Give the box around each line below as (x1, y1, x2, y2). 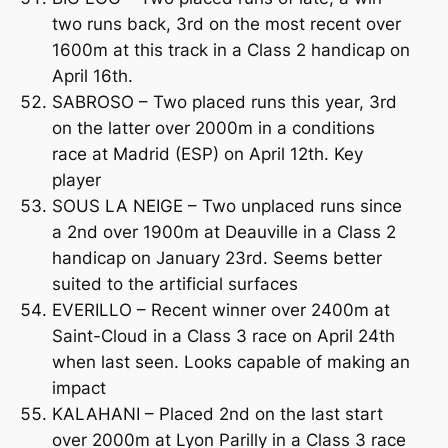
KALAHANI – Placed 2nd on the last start (51, 403, 383, 424)
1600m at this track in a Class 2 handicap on (51, 39, 410, 60)
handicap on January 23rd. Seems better (51, 247, 382, 268)
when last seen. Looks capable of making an (51, 351, 410, 372)
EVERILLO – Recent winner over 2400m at (51, 299, 390, 320)
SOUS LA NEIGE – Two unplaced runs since (51, 195, 402, 216)
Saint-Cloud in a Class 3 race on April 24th (51, 325, 395, 346)
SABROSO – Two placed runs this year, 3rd (51, 91, 397, 112)
